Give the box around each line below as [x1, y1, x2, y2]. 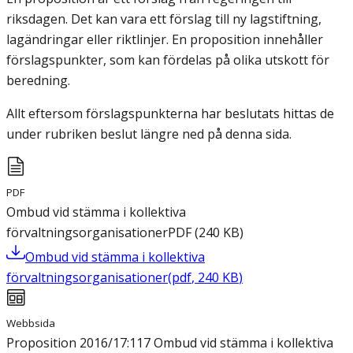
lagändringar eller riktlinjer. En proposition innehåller [6, 31, 323, 49]
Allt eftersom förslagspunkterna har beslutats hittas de [6, 105, 334, 123]
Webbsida [6, 316, 55, 331]
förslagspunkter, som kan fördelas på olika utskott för [6, 51, 329, 69]
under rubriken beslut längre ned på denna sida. [6, 125, 292, 143]
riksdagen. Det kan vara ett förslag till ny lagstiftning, [6, 10, 321, 28]
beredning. [6, 72, 70, 90]
